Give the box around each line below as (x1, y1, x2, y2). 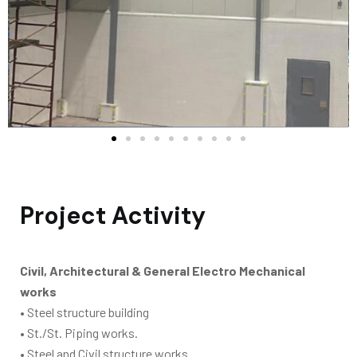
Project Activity (20, 200, 206, 231)
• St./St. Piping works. (20, 325, 138, 340)
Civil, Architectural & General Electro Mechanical (20, 263, 305, 278)
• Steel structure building (20, 304, 149, 320)
